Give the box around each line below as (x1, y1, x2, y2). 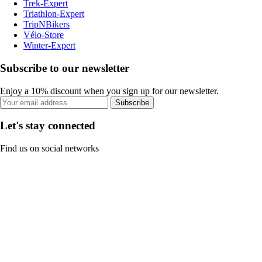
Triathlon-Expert (23, 9, 84, 19)
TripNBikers (23, 19, 70, 30)
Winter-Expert (23, 40, 75, 51)
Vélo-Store (23, 30, 64, 40)
